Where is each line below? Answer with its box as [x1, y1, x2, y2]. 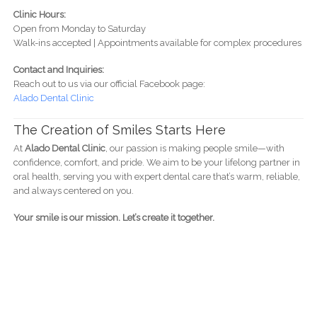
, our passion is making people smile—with [105, 143, 284, 154]
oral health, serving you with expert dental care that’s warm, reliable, [13, 171, 300, 183]
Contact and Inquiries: [13, 64, 104, 75]
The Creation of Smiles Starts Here [13, 122, 226, 138]
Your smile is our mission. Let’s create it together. [13, 212, 214, 224]
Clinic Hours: [13, 8, 66, 20]
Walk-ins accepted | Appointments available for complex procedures [13, 37, 301, 48]
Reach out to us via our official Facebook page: [13, 78, 205, 89]
